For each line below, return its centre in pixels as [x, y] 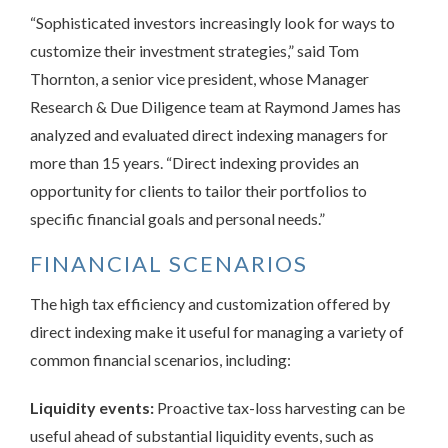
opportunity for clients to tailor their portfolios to [198, 190]
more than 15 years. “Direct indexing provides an [194, 162]
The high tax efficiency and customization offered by [210, 303]
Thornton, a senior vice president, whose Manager [199, 78]
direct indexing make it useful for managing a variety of [217, 331]
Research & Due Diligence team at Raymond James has [215, 106]
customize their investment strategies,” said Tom [194, 50]
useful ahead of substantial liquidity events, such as [202, 435]
